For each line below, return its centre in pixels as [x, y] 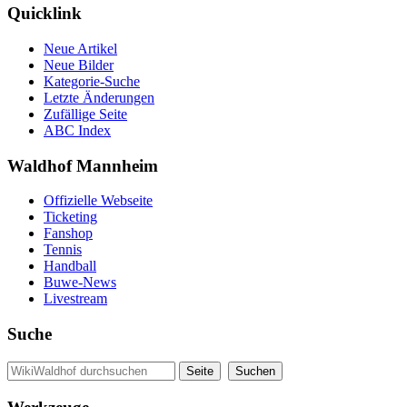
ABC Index [77, 130]
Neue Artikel [80, 49]
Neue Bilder [79, 65]
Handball [70, 266]
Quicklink [45, 14]
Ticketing [70, 217]
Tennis [63, 250]
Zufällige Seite [85, 114]
